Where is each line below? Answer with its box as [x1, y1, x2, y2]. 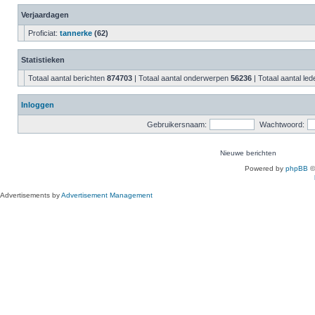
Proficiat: [28, 29, 60, 37]
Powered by [245, 165, 285, 172]
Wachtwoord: [259, 120, 304, 129]
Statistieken [21, 56, 65, 64]
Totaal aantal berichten [28, 74, 107, 82]
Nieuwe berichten [219, 149, 276, 157]
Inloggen [21, 101, 54, 109]
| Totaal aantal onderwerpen [132, 74, 231, 82]
